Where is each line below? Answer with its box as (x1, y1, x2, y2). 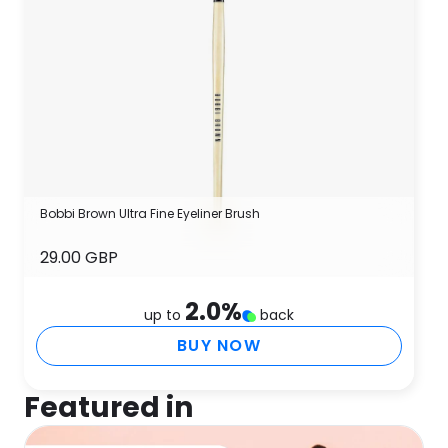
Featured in (24, 388, 193, 427)
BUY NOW (177, 334, 261, 357)
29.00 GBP (40, 246, 118, 269)
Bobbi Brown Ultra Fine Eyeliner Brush (40, 205, 260, 222)
